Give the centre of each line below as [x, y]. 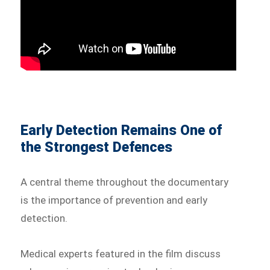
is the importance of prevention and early [114, 200]
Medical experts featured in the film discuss [121, 254]
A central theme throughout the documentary [125, 182]
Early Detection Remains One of [121, 130]
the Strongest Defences [97, 147]
